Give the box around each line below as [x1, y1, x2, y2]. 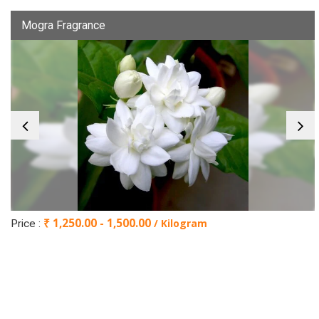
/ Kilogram [154, 216, 207, 230]
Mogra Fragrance [21, 19, 105, 32]
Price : [11, 217, 43, 230]
